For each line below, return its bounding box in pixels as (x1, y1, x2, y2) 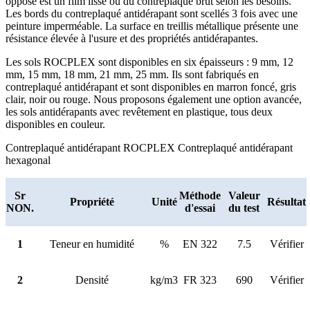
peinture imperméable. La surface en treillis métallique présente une (6, 19, 298, 32)
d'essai (185, 201, 215, 214)
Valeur (228, 189, 260, 201)
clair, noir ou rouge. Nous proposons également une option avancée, (6, 93, 302, 105)
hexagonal (6, 154, 51, 166)
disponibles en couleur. (6, 118, 105, 130)
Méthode (179, 189, 221, 201)
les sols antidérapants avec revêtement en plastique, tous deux (6, 105, 273, 118)
